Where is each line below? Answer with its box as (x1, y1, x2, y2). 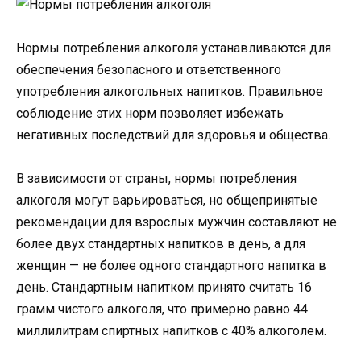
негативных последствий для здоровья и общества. (16, 127, 330, 143)
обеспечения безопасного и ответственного (16, 61, 281, 77)
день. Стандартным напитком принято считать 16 (16, 280, 312, 296)
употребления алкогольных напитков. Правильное (16, 83, 323, 99)
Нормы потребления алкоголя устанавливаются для (16, 39, 331, 56)
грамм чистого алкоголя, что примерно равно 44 (16, 301, 308, 317)
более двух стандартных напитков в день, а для (16, 236, 305, 252)
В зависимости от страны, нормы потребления (16, 171, 297, 187)
